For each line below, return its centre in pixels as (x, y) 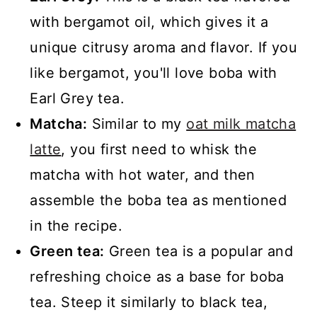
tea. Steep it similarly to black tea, (149, 302)
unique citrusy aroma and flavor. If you (163, 47)
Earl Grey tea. (77, 98)
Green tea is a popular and (199, 251)
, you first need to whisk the (159, 149)
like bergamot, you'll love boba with (154, 73)
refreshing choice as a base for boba (157, 277)
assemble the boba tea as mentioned (158, 200)
